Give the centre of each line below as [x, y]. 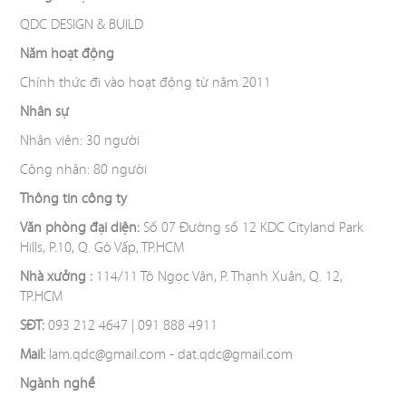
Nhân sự [45, 111]
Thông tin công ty [74, 198]
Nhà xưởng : [58, 276]
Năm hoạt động [68, 53]
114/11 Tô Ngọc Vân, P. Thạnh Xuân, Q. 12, [220, 276]
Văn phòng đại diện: [80, 227]
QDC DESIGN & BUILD [82, 24]
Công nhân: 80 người [84, 169]
